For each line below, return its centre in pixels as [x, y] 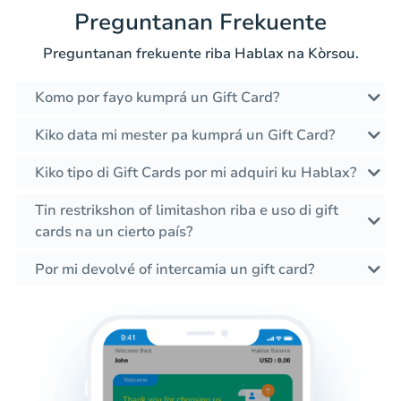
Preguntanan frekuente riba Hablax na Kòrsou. [200, 54]
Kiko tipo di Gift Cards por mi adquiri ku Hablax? [196, 173]
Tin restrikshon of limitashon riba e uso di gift [187, 211]
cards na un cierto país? [114, 232]
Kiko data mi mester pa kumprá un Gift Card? [185, 136]
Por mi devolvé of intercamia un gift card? [175, 270]
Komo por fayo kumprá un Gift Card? [157, 98]
